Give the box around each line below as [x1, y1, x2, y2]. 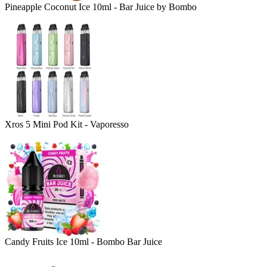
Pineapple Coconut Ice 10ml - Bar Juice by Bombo [5, 1, 197, 12]
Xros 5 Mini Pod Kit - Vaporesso [5, 119, 129, 129]
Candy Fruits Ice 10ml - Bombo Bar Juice [5, 236, 162, 247]
